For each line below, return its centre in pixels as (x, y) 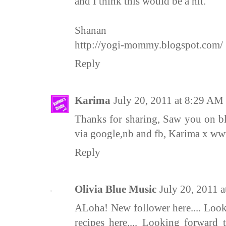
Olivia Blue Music (116, 189)
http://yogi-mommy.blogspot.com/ (149, 45)
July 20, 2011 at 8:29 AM (168, 101)
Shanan (91, 31)
